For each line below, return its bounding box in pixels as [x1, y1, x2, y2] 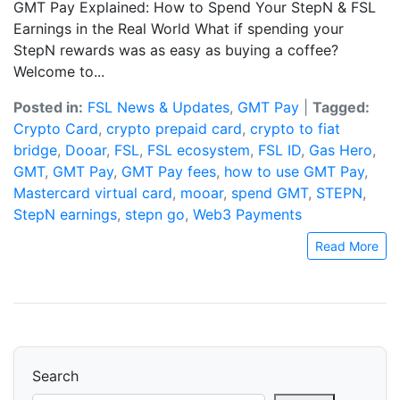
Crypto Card [13, 120, 98, 137]
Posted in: [13, 98, 83, 116]
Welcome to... [13, 62, 104, 80]
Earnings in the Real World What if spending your [13, 20, 344, 37]
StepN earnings [13, 205, 117, 223]
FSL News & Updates [87, 98, 229, 116]
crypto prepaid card [106, 120, 242, 137]
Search [32, 367, 79, 385]
